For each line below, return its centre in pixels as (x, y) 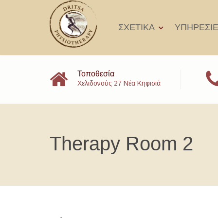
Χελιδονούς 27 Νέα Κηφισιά (119, 83)
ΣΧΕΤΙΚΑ (136, 27)
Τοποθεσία (96, 74)
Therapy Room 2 (121, 144)
